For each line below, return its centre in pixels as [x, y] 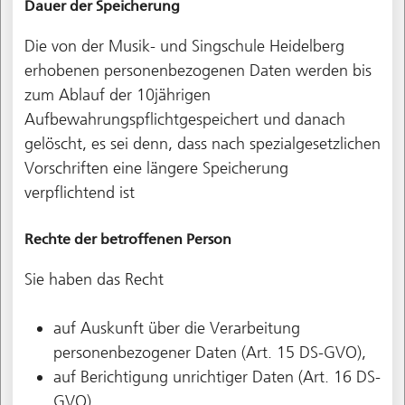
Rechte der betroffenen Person [127, 239]
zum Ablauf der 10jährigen [117, 94]
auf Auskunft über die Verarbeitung [176, 328]
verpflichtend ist [79, 192]
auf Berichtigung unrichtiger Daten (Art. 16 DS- [217, 377]
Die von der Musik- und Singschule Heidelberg [184, 46]
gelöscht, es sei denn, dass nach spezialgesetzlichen [202, 143]
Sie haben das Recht [94, 279]
